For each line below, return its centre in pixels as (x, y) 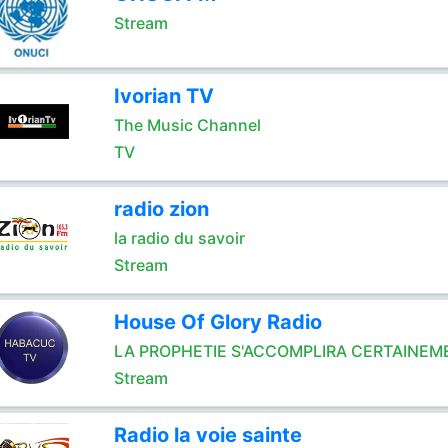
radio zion (161, 209)
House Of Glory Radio (217, 322)
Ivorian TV (163, 96)
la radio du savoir (179, 238)
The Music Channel (187, 125)
